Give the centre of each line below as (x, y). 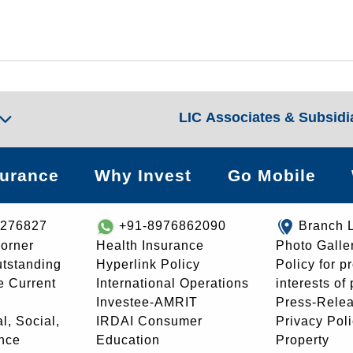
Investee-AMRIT (147, 302)
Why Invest (143, 175)
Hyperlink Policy (148, 264)
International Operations (173, 283)
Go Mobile (271, 175)
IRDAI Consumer (149, 321)
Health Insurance (150, 245)
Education (128, 340)
